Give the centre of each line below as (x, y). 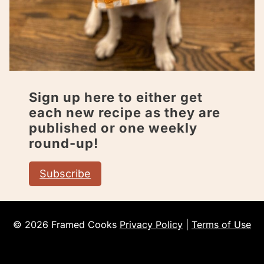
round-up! (64, 143)
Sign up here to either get (116, 97)
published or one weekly (113, 128)
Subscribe (65, 173)
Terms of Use (221, 225)
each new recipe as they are (125, 112)
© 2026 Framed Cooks (66, 225)
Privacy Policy (151, 225)
